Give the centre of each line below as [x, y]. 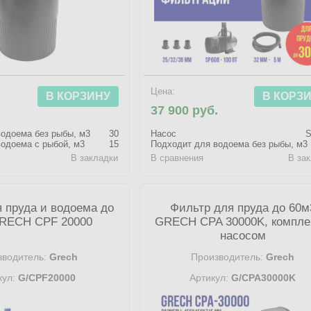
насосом [243, 236]
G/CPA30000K [262, 278]
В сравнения [177, 158]
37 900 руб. [184, 110]
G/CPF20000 [45, 278]
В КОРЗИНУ [78, 96]
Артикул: [209, 278]
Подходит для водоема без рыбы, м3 [229, 144]
